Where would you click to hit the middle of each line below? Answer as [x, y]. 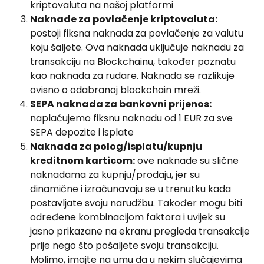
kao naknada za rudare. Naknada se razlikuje [133, 75]
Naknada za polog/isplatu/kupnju [117, 146]
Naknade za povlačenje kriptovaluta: [124, 19]
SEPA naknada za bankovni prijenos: [121, 104]
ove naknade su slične [188, 160]
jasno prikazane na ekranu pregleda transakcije [141, 231]
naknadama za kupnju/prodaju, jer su [116, 174]
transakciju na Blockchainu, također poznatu [134, 61]
